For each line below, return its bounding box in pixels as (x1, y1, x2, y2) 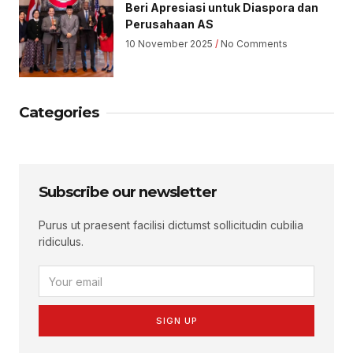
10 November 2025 (125, 38, 215, 50)
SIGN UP (155, 314, 198, 326)
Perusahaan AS (125, 17, 214, 31)
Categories (19, 103, 98, 121)
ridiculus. (39, 235, 84, 248)
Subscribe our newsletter (39, 183, 217, 201)
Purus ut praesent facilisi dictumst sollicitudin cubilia (39, 218, 303, 232)
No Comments (218, 38, 288, 50)
